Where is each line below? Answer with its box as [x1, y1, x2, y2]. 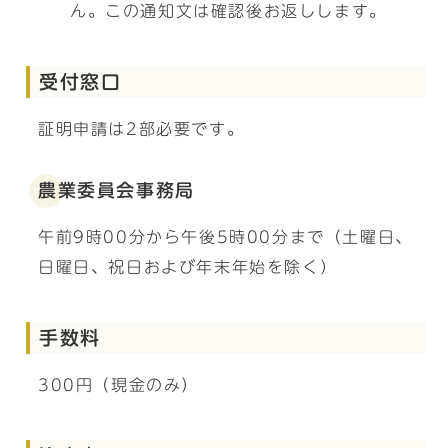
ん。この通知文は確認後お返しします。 [70, 3, 387, 19]
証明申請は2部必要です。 [38, 121, 245, 137]
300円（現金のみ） [38, 377, 199, 393]
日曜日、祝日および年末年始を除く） [38, 259, 338, 275]
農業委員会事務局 [38, 182, 195, 199]
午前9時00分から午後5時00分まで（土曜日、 [38, 229, 413, 245]
